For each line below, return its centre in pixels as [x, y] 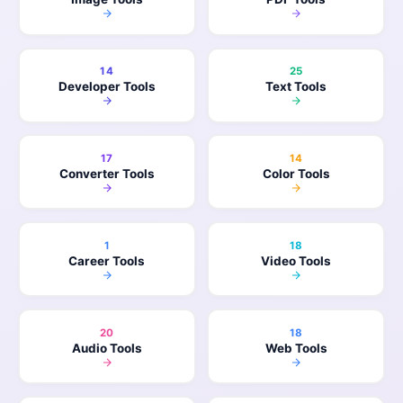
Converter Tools [107, 173]
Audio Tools [107, 348]
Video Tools [296, 260]
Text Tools [296, 87]
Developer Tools [107, 87]
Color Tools [296, 173]
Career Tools [107, 260]
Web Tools [296, 348]
